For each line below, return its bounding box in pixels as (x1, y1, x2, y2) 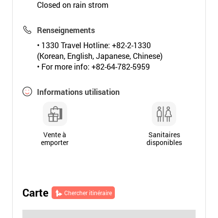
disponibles (146, 138, 182, 147)
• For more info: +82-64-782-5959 (36, 61, 150, 72)
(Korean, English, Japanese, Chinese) (36, 51, 163, 61)
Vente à (43, 130, 67, 139)
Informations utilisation (36, 87, 120, 97)
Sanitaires (148, 130, 180, 139)
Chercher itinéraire (64, 189, 112, 197)
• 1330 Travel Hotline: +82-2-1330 (36, 40, 151, 50)
